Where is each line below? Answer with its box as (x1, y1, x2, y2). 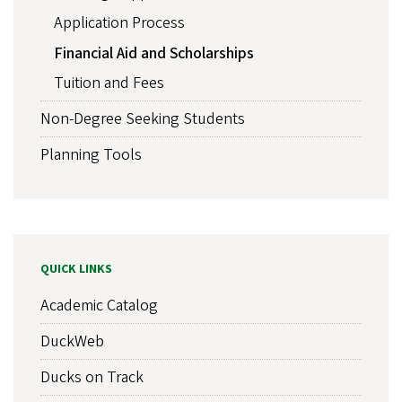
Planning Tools (40, 144, 142, 167)
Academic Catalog (40, 294, 158, 318)
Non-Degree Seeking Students (40, 108, 245, 131)
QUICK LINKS (40, 259, 112, 278)
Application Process (54, 12, 185, 35)
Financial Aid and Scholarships (54, 41, 254, 65)
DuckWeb (40, 330, 104, 354)
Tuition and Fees (54, 72, 164, 95)
